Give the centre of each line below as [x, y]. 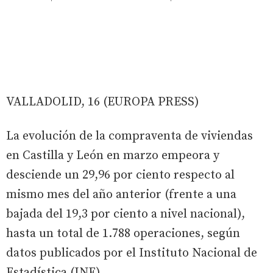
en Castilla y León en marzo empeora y [113, 155]
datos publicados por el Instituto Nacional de [132, 253]
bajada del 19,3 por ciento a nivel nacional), [126, 214]
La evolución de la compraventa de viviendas [129, 136]
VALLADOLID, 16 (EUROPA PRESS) [103, 102]
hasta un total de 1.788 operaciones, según [123, 233]
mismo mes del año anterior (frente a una [121, 194]
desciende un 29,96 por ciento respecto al [120, 175]
